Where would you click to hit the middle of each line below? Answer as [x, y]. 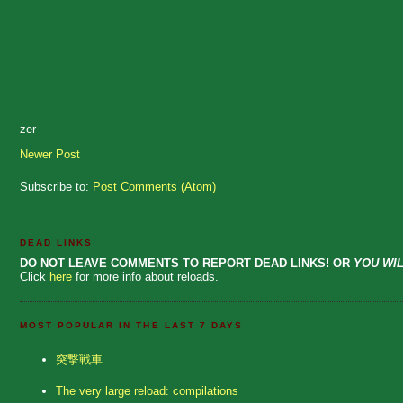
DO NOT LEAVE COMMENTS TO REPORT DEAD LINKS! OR [187, 264]
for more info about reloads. [145, 277]
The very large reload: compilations [147, 391]
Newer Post [50, 155]
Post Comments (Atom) [154, 187]
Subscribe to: [56, 187]
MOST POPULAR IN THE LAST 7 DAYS [131, 326]
